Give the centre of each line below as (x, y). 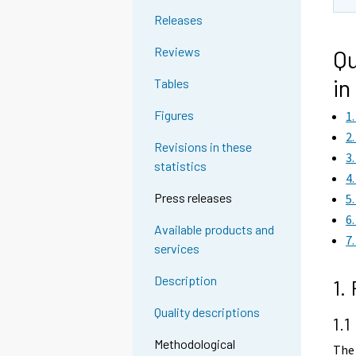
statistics (181, 166)
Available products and (215, 230)
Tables (172, 83)
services (177, 249)
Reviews (178, 52)
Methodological (195, 344)
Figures (174, 115)
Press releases (193, 198)
